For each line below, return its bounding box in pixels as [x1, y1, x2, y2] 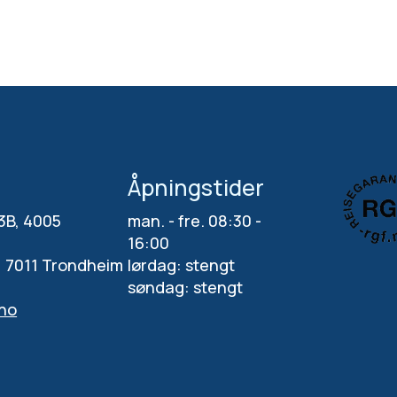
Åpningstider [127, 172, 264, 204]
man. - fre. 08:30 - [127, 210, 261, 232]
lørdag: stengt [127, 254, 235, 276]
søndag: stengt [127, 276, 243, 299]
